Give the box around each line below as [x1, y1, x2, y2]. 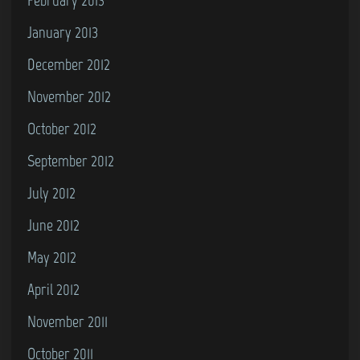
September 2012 [27, 150, 114, 170]
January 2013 [27, 22, 98, 42]
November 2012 [27, 86, 111, 106]
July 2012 [27, 182, 76, 202]
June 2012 [27, 215, 80, 235]
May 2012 [27, 247, 76, 267]
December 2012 [27, 54, 110, 74]
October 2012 [27, 118, 96, 138]
